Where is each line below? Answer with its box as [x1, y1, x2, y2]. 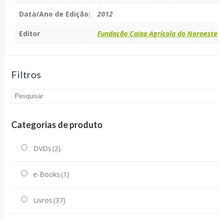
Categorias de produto [11, 119, 103, 130]
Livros [33, 195, 52, 205]
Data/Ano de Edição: [19, 9, 90, 19]
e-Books [33, 169, 60, 179]
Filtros [11, 68, 41, 80]
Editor [19, 29, 40, 39]
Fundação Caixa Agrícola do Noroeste [97, 29, 218, 39]
